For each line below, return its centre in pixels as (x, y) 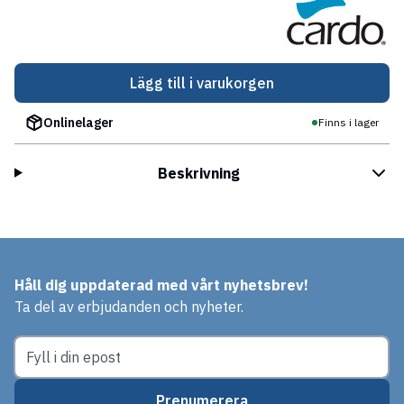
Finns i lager (349, 123)
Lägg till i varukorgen (202, 83)
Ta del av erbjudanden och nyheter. (129, 306)
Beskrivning (198, 173)
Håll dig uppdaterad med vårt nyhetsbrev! (161, 285)
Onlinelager (78, 122)
